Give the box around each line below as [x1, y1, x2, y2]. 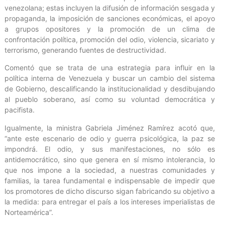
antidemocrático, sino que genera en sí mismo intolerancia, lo [5, 155, 215, 164]
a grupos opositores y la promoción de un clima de [5, 24, 215, 33]
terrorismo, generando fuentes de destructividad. [5, 45, 166, 54]
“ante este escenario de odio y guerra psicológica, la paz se [5, 134, 215, 143]
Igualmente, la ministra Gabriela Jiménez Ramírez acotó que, [5, 123, 215, 132]
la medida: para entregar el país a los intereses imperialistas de [5, 197, 215, 206]
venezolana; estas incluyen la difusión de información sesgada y [5, 3, 215, 12]
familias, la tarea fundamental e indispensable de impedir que [5, 176, 215, 185]
